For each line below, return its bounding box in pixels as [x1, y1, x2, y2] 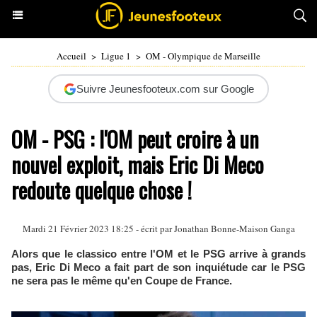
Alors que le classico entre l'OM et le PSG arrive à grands [11, 248, 306, 260]
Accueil [57, 50, 86, 62]
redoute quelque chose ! [11, 174, 192, 206]
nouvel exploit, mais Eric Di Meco [11, 149, 264, 180]
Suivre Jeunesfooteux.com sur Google [76, 83, 254, 95]
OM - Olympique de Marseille [146, 50, 260, 62]
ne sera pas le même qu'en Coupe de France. [11, 275, 232, 287]
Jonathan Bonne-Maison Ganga [173, 222, 295, 235]
